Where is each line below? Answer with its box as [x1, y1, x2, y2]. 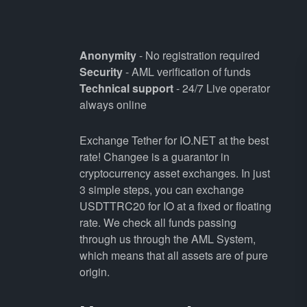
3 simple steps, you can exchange [79, 182, 244, 197]
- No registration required [136, 47, 260, 63]
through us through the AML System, [79, 231, 256, 247]
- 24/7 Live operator [173, 80, 270, 96]
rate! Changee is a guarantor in [79, 149, 230, 164]
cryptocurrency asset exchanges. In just [79, 165, 270, 181]
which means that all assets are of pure [79, 247, 268, 263]
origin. [79, 264, 110, 280]
